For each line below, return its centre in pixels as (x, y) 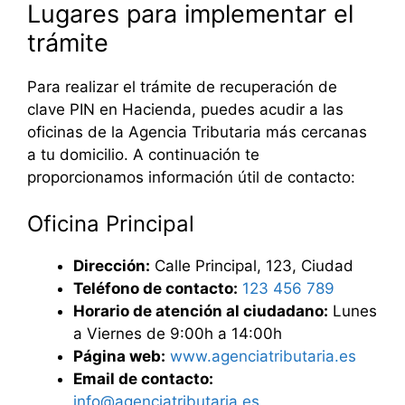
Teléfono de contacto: (155, 289)
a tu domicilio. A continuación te (143, 154)
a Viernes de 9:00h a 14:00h (178, 334)
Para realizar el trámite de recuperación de (182, 86)
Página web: (119, 357)
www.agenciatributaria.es (263, 357)
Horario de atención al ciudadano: (201, 311)
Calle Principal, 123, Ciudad (252, 266)
